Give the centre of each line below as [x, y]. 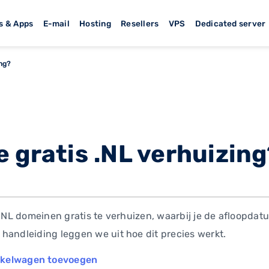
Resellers [140, 23]
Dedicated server [230, 23]
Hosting [95, 23]
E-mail [56, 23]
